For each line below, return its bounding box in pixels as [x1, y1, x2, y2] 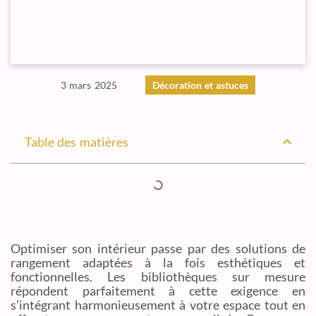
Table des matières [25, 134, 128, 150]
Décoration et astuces [152, 79, 249, 91]
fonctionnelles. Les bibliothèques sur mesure [11, 269, 305, 284]
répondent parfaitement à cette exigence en [11, 283, 305, 298]
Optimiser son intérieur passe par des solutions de [11, 241, 305, 256]
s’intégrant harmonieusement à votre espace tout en [11, 297, 305, 312]
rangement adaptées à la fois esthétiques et [11, 255, 305, 270]
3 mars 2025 [60, 79, 117, 91]
